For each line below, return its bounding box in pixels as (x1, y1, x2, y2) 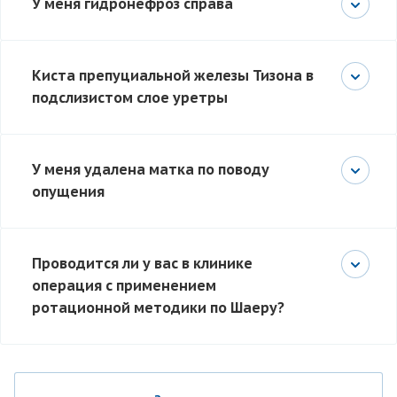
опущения (32, 183, 105, 201)
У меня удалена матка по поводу (32, 160, 269, 179)
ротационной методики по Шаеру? (32, 299, 284, 317)
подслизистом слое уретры (32, 89, 228, 107)
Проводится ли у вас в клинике (32, 254, 253, 273)
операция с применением (32, 276, 216, 295)
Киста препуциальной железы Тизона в (32, 66, 314, 85)
